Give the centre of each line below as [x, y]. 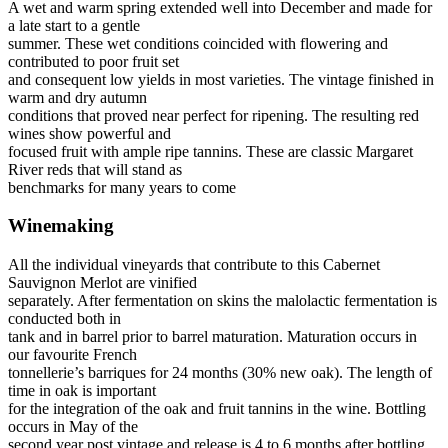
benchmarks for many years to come [122, 187]
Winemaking [61, 226]
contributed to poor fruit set [93, 61]
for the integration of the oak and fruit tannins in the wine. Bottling [217, 409]
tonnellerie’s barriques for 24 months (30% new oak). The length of [220, 373]
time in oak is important [82, 391]
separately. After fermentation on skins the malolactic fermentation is [222, 301]
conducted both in [64, 319]
